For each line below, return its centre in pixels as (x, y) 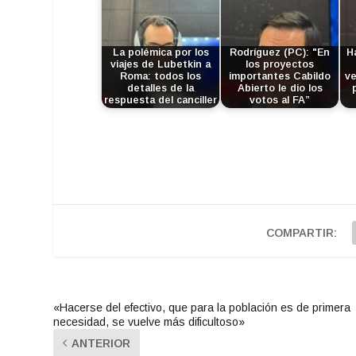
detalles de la (161, 89)
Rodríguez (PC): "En (280, 53)
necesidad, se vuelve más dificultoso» (149, 321)
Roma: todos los (161, 77)
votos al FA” (280, 101)
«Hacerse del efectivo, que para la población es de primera (202, 307)
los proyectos (280, 65)
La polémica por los (161, 53)
